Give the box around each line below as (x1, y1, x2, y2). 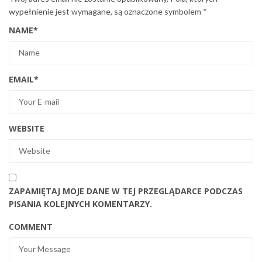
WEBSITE (9, 122, 44, 134)
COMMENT (9, 220, 53, 232)
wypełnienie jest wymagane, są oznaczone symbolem (9, 6, 203, 16)
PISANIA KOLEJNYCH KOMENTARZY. (9, 198, 152, 209)
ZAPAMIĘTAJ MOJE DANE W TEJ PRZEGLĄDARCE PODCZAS (9, 185, 243, 196)
